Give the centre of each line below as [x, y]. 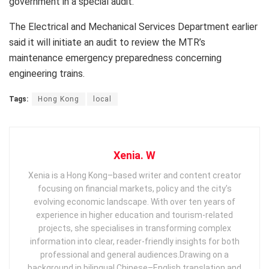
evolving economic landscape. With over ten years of [134, 201]
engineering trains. [47, 73]
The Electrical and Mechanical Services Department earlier [133, 26]
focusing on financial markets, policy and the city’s [134, 188]
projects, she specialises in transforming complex [134, 228]
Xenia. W [134, 155]
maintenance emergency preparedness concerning [115, 58]
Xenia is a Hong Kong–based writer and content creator [134, 175]
